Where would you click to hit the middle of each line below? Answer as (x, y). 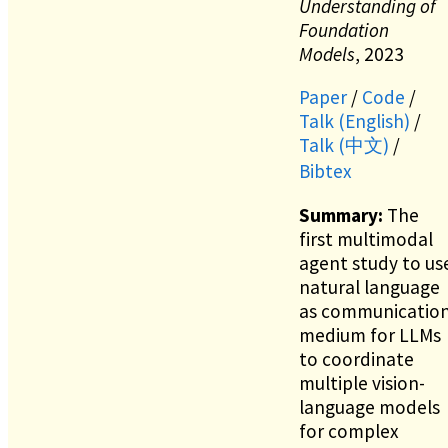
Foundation (344, 30)
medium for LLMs (370, 334)
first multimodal (366, 238)
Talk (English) (354, 121)
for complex (349, 430)
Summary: (341, 214)
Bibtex (325, 171)
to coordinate (356, 358)
